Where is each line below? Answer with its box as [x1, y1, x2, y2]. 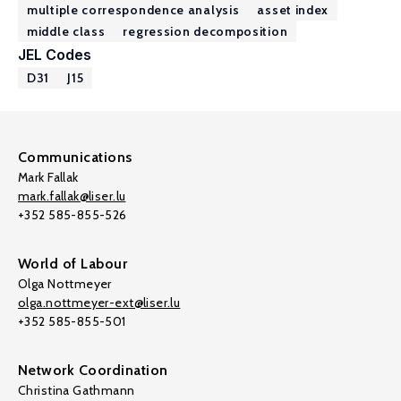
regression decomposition [123, 23, 288, 39]
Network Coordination [18, 362, 168, 379]
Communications [18, 149, 132, 166]
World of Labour [18, 255, 128, 272]
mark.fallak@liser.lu [18, 188, 126, 204]
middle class [27, 23, 106, 39]
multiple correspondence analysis [27, 2, 240, 18]
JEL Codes [18, 46, 91, 64]
